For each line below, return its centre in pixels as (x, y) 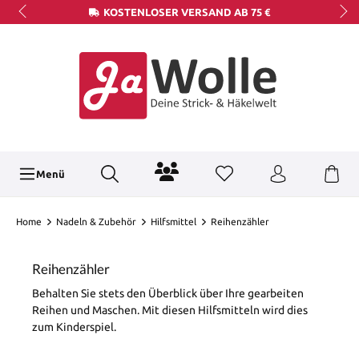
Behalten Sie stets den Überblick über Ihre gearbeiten (168, 294)
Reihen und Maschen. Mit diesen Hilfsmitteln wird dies (170, 311)
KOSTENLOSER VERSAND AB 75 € (187, 12)
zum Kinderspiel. (74, 327)
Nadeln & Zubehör (96, 222)
